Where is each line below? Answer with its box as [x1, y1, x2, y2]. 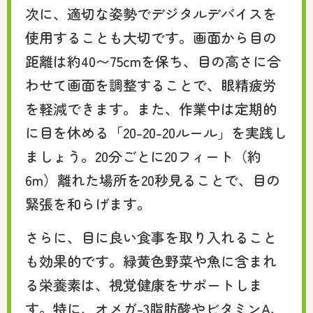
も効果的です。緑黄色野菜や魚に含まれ [25, 251, 277, 272]
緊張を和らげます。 [25, 194, 151, 214]
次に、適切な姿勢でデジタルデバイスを [25, 3, 277, 24]
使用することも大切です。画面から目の [25, 27, 277, 48]
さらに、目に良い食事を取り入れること [25, 227, 277, 248]
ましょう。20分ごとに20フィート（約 [25, 146, 261, 167]
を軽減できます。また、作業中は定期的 [25, 99, 277, 119]
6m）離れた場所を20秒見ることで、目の [25, 170, 280, 191]
